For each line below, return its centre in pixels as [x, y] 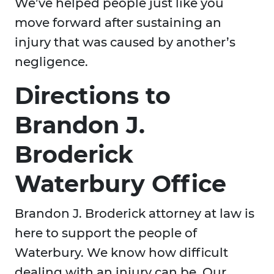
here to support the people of [106, 233]
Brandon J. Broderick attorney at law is [135, 214]
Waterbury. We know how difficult [121, 253]
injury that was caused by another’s [125, 43]
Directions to [93, 96]
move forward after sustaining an [118, 23]
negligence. [51, 62]
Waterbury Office [120, 184]
